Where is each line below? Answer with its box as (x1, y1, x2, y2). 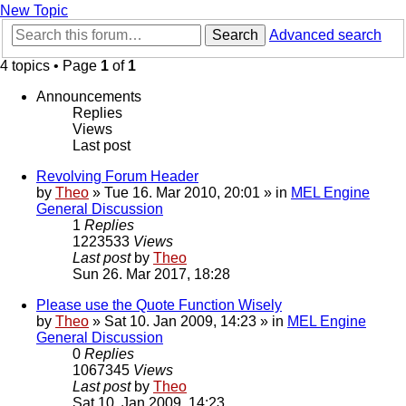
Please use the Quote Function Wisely (36, 297, 282, 314)
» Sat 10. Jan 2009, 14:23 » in (89, 314, 287, 330)
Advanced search (269, 27, 382, 43)
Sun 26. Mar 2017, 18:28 (72, 266, 230, 283)
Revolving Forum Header (36, 169, 198, 185)
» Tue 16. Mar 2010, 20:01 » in (89, 185, 291, 201)
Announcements (36, 89, 141, 105)
